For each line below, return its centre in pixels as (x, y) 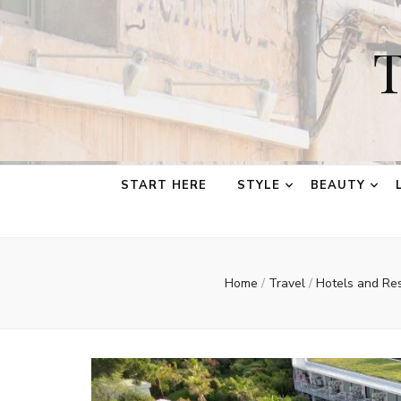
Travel (289, 283)
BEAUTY (337, 185)
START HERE (164, 185)
